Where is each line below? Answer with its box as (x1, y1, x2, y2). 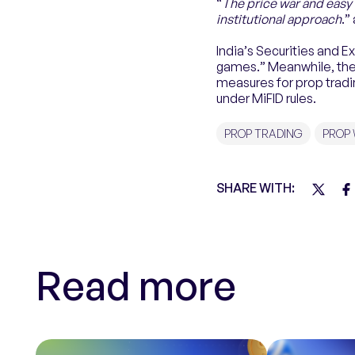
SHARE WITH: (216, 180, 295, 196)
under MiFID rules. (216, 90, 316, 106)
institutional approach (216, 11, 342, 27)
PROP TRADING (224, 127, 303, 140)
